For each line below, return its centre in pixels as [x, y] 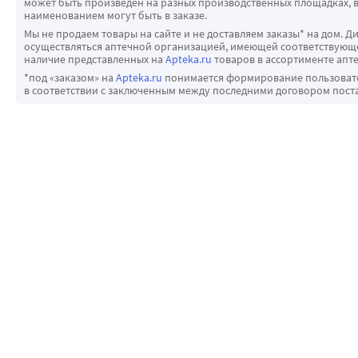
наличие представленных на [95, 60]
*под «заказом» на [70, 78]
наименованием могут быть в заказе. [115, 16]
